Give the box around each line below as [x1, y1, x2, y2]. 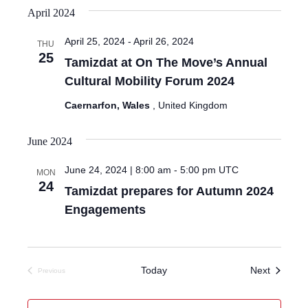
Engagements [64, 203, 146, 217]
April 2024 [27, 7, 75, 19]
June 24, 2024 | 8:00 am [64, 164, 171, 175]
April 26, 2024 [133, 36, 194, 47]
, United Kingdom [152, 100, 228, 111]
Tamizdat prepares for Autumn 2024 [64, 184, 274, 198]
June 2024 [27, 135, 72, 147]
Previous [37, 267, 65, 274]
